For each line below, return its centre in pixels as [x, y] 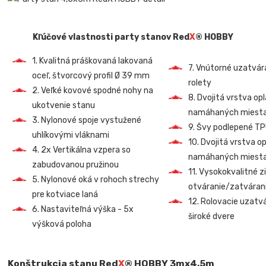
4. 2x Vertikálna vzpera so [82, 150]
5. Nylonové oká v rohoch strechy [96, 179]
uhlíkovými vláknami [71, 135]
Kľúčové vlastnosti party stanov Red [111, 37]
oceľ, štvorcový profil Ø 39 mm [91, 75]
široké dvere [212, 216]
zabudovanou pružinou [76, 164]
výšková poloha [62, 224]
